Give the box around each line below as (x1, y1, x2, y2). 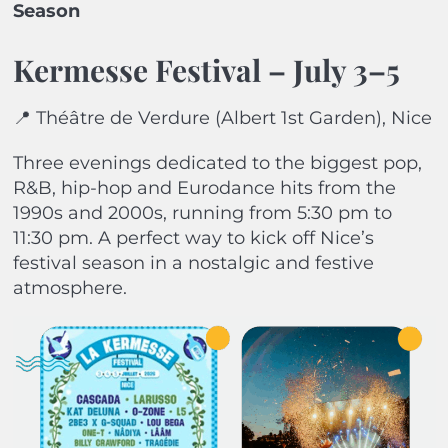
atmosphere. (12, 277, 127, 300)
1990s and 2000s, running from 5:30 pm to (12, 202, 392, 225)
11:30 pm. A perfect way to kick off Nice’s (12, 227, 374, 250)
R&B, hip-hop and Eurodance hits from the (12, 177, 396, 200)
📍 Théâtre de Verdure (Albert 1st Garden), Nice (12, 107, 432, 130)
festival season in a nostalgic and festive (12, 252, 374, 275)
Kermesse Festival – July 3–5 (12, 50, 400, 91)
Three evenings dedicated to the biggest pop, (12, 152, 422, 175)
